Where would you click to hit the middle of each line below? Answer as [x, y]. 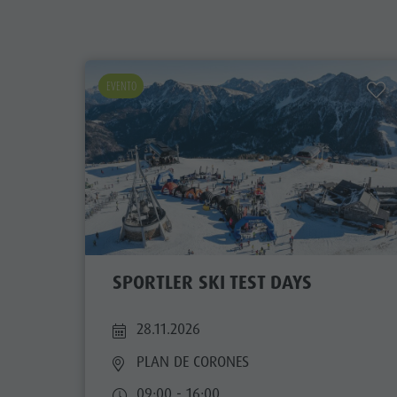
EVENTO [121, 86]
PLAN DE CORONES [192, 361]
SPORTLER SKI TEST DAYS [213, 283]
